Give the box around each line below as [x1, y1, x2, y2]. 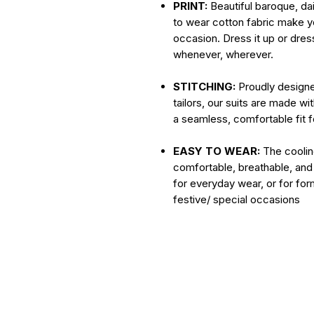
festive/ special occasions [173, 192, 300, 206]
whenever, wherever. [173, 47, 273, 61]
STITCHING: [173, 79, 235, 93]
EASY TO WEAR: [173, 144, 260, 158]
